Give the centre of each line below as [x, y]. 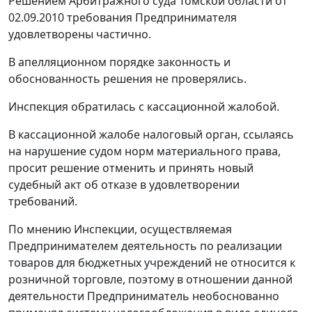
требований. [43, 202]
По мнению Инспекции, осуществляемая [120, 229]
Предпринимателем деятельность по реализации [145, 246]
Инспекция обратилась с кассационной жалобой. [144, 107]
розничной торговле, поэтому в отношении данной [150, 280]
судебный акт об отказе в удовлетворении [124, 185]
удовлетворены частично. [80, 34]
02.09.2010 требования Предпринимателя [123, 18]
